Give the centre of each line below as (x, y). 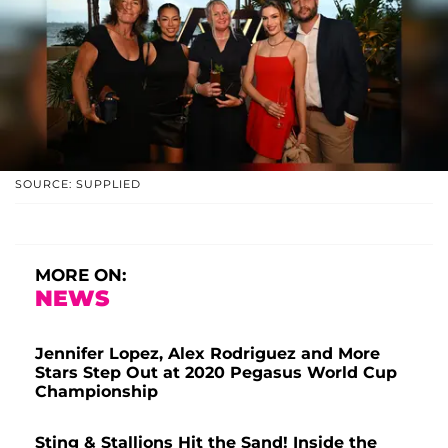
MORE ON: (80, 274)
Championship (96, 391)
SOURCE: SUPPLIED (78, 183)
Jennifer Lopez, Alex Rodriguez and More (207, 353)
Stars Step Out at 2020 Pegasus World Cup (216, 372)
